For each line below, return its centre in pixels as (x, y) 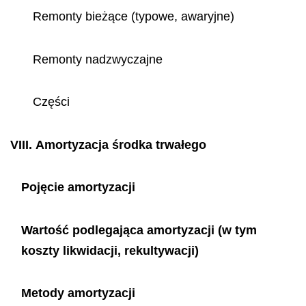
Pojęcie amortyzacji (78, 187)
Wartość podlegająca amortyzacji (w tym (139, 230)
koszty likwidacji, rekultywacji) (110, 250)
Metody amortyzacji (78, 293)
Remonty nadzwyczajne (97, 59)
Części (51, 102)
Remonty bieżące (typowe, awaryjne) (133, 16)
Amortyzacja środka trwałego (121, 144)
